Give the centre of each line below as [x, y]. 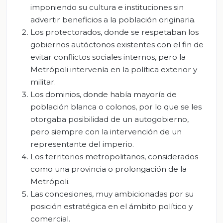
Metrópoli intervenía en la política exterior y [114, 70]
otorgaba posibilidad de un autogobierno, [110, 119]
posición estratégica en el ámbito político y [111, 207]
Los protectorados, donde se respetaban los [114, 32]
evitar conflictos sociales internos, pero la [108, 57]
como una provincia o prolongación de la [109, 169]
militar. [43, 82]
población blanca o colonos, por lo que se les [116, 107]
